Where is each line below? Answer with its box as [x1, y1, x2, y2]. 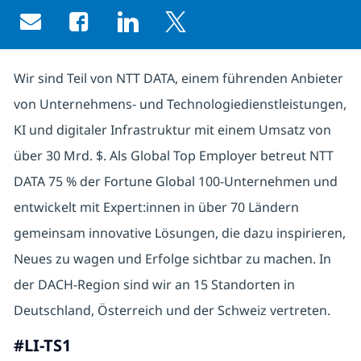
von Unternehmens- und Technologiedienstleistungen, [13, 95, 346, 114]
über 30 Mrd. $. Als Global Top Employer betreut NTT [13, 147, 334, 165]
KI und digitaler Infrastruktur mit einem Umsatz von [13, 121, 331, 139]
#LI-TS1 [13, 334, 75, 357]
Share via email [29, 19, 143, 41]
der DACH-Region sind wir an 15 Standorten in [13, 276, 295, 294]
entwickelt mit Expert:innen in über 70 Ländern [13, 198, 299, 217]
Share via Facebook [77, 20, 210, 40]
